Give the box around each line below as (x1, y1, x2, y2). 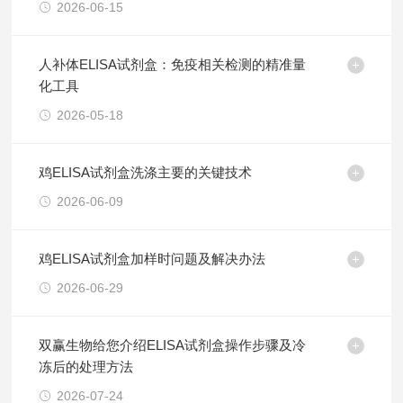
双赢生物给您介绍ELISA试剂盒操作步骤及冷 (39, 337, 307, 353)
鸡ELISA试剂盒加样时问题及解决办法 (39, 251, 266, 266)
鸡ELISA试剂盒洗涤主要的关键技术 (39, 165, 253, 180)
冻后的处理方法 (39, 359, 134, 374)
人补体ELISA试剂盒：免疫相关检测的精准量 (39, 57, 307, 72)
